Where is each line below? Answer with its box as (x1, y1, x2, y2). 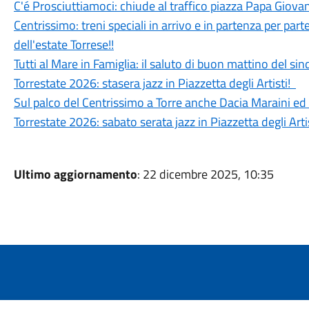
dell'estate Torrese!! (13, 35, 114, 54)
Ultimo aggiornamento (13, 165, 137, 183)
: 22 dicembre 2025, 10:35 (137, 165, 274, 183)
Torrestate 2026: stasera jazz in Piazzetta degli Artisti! (13, 74, 296, 92)
